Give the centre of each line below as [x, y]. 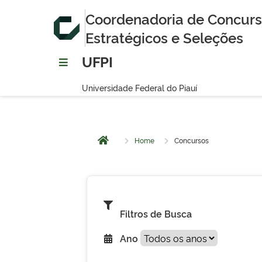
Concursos [192, 140]
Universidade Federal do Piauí [139, 87]
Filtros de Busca [156, 213]
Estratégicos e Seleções [165, 37]
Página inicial [133, 147]
